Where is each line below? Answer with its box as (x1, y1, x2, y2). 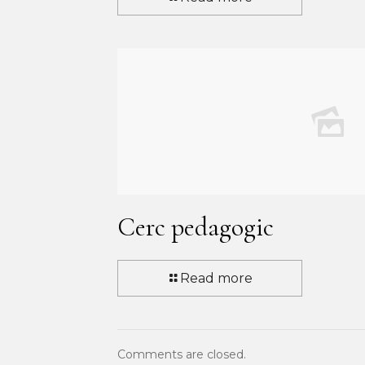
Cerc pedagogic (117, 211, 274, 244)
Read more (180, 270, 253, 287)
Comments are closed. (117, 347, 246, 363)
